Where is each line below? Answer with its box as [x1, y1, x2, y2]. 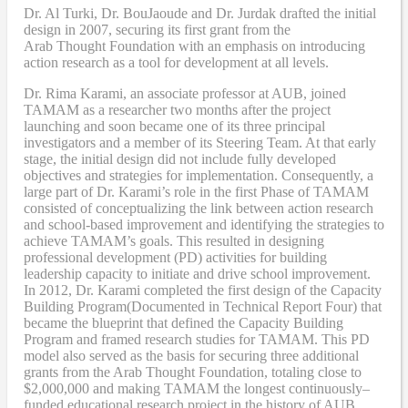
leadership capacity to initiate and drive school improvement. [24, 265, 371, 281]
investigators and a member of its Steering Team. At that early [24, 134, 376, 150]
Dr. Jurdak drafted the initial [216, 5, 376, 21]
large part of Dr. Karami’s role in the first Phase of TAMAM [24, 183, 369, 199]
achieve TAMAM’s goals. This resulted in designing [24, 232, 324, 249]
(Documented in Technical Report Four [127, 298, 352, 314]
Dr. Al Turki [24, 5, 94, 21]
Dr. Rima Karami [24, 85, 123, 101]
